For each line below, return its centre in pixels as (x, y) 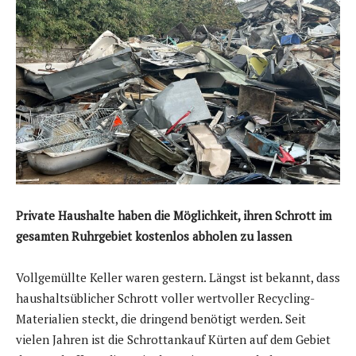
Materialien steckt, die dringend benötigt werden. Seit (161, 318)
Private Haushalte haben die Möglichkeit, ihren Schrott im (174, 215)
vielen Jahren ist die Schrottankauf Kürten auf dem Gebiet (173, 339)
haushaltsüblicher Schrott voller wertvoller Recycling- (165, 298)
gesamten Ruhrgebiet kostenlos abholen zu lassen (154, 236)
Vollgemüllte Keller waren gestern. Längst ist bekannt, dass (178, 277)
